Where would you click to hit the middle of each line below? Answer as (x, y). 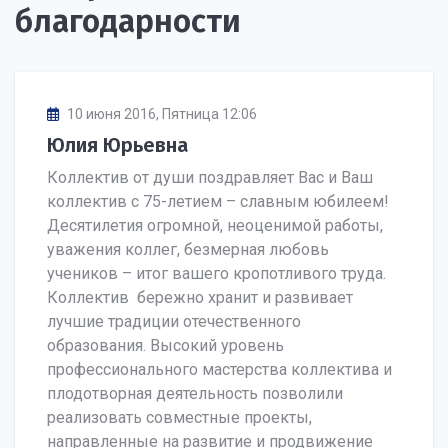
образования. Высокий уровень (165, 346)
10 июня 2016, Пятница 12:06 (162, 114)
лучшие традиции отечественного (174, 322)
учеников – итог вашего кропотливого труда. (216, 274)
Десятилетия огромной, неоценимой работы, (215, 226)
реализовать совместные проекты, (179, 418)
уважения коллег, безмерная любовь (188, 250)
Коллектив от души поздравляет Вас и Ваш (210, 178)
